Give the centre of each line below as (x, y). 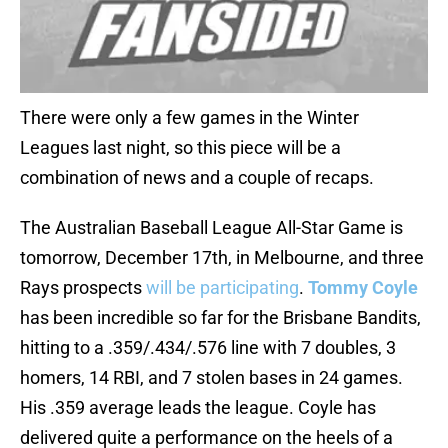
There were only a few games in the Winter (189, 118)
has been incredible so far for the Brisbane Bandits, (220, 318)
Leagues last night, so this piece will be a (180, 148)
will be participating (222, 288)
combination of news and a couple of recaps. (197, 178)
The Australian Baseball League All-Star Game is (211, 228)
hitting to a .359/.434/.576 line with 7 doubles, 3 (208, 348)
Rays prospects (83, 288)
